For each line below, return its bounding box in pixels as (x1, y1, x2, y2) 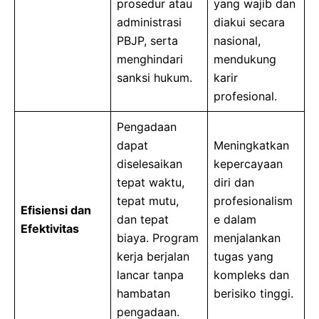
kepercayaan (214, 156, 283, 171)
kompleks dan (214, 267, 289, 282)
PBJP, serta (117, 33, 178, 48)
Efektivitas (21, 221, 79, 236)
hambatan (117, 286, 170, 300)
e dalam (214, 211, 256, 226)
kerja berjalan (117, 249, 189, 263)
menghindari (117, 51, 183, 66)
